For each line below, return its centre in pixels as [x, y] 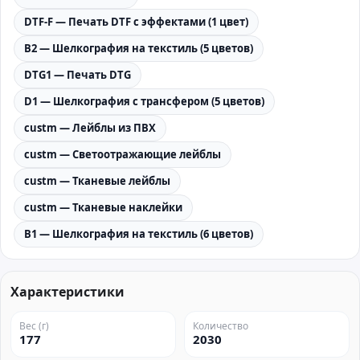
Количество [221, 326]
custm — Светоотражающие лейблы [123, 154]
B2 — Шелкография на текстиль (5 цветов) [139, 48]
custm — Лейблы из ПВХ [90, 128]
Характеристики [67, 292]
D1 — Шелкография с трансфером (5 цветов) [144, 101]
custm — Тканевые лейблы [97, 181]
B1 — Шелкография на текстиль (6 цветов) [139, 234]
